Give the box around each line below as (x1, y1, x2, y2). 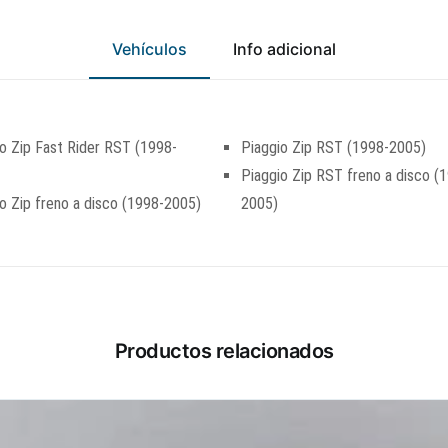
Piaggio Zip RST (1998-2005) (241, 138, 426, 157)
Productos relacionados (114, 339, 334, 363)
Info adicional (233, 39, 336, 59)
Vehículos (112, 39, 187, 59)
